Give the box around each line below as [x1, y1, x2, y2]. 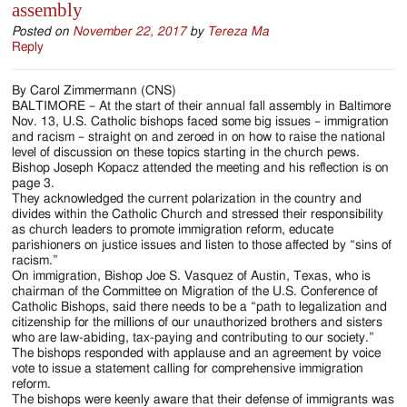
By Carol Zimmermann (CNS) [12, 84, 177, 97]
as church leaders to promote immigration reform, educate [12, 223, 334, 236]
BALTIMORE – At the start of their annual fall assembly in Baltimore [12, 99, 392, 113]
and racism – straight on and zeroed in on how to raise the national [12, 130, 386, 144]
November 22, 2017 [73, 25, 187, 38]
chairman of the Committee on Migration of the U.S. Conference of [12, 284, 379, 298]
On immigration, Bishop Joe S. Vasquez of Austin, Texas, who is [12, 269, 372, 283]
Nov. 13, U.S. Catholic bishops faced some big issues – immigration [12, 114, 390, 128]
